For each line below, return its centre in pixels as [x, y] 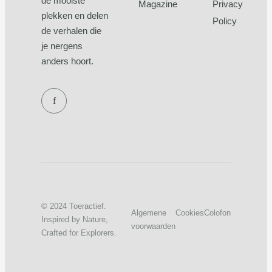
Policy [225, 21]
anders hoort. [67, 61]
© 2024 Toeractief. [74, 206]
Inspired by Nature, [75, 220]
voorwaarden [153, 226]
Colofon [217, 213]
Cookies [190, 213]
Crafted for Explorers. [79, 233]
